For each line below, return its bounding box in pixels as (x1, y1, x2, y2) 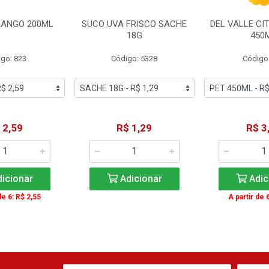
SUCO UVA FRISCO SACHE (82, 19, 187, 29)
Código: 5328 (111, 54, 158, 63)
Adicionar (117, 173, 162, 184)
